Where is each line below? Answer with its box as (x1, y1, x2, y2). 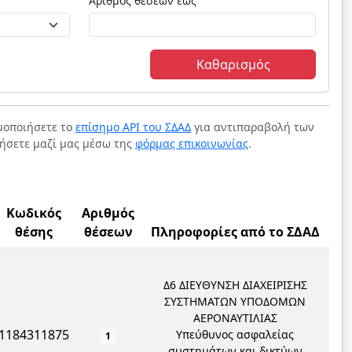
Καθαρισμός (196, 56, 270, 73)
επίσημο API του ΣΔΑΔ (75, 119, 191, 134)
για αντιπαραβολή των (191, 119, 314, 134)
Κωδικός (6, 204, 61, 222)
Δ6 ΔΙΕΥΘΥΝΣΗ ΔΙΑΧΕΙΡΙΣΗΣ (163, 277, 307, 292)
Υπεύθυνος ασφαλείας (176, 327, 294, 342)
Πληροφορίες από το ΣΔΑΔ (150, 223, 320, 240)
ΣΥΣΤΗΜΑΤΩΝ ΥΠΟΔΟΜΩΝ (164, 294, 306, 309)
